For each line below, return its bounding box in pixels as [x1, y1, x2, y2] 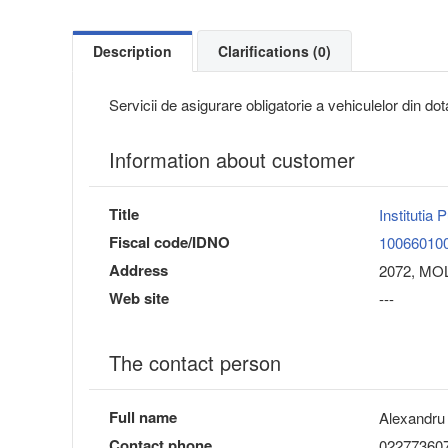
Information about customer [109, 145, 355, 175]
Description [93, 41, 172, 62]
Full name [109, 406, 177, 429]
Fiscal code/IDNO [109, 231, 230, 254]
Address [109, 259, 168, 282]
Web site [109, 287, 169, 310]
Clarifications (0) [218, 41, 331, 62]
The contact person [109, 348, 281, 378]
